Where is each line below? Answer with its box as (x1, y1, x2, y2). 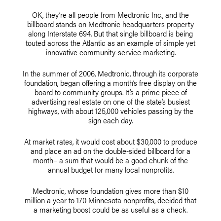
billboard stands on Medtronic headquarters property (27, 18, 194, 30)
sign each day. (88, 114, 133, 126)
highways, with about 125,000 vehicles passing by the (28, 105, 193, 116)
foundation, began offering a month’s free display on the (24, 76, 197, 88)
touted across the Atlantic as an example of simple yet (26, 37, 195, 48)
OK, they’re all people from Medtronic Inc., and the (32, 8, 189, 20)
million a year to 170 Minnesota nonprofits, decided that (25, 194, 196, 206)
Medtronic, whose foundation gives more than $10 (33, 184, 188, 196)
